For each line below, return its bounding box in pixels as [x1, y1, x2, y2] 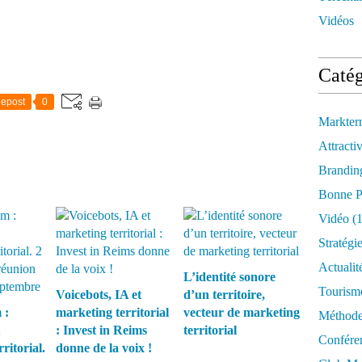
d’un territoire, [183, 288, 265, 301]
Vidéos [318, 14, 354, 27]
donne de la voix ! [56, 341, 152, 355]
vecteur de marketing [183, 305, 300, 319]
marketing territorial [56, 305, 169, 319]
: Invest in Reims [56, 323, 147, 337]
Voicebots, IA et [56, 288, 141, 301]
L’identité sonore [183, 270, 276, 284]
